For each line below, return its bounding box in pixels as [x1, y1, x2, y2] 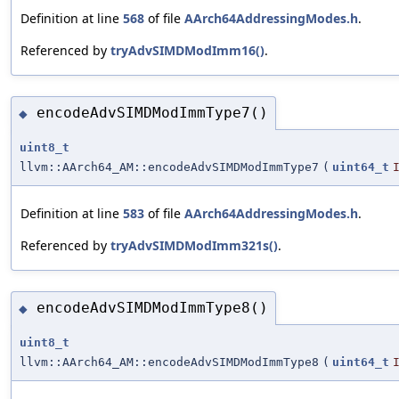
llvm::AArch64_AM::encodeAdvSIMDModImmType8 [20, 354, 319, 369]
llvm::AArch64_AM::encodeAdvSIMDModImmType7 [20, 159, 319, 174]
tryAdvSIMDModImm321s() [110, 236, 278, 254]
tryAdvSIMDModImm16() [110, 42, 265, 60]
